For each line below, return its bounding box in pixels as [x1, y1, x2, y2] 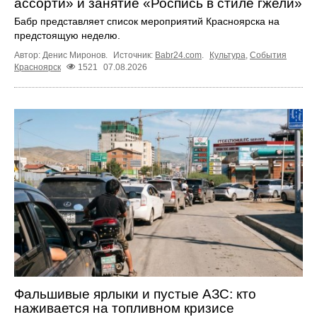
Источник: [113, 50, 155, 60]
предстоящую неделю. [14, 29, 120, 41]
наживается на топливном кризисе [14, 300, 234, 316]
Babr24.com [155, 50, 202, 60]
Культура [209, 50, 246, 60]
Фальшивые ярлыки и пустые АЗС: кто [14, 286, 256, 301]
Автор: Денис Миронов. [14, 50, 110, 60]
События [250, 50, 287, 60]
